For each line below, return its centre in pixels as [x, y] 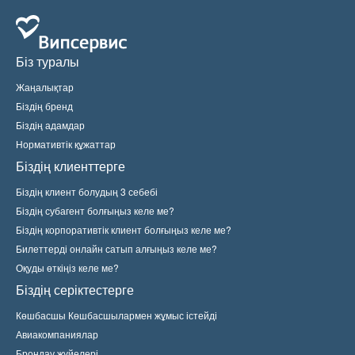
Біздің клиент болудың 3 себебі [87, 191]
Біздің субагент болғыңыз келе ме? [95, 210]
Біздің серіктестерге [75, 290]
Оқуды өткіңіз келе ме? [67, 267]
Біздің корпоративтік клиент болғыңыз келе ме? [124, 229]
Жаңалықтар [45, 87]
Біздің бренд [44, 106]
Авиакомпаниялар [57, 334]
